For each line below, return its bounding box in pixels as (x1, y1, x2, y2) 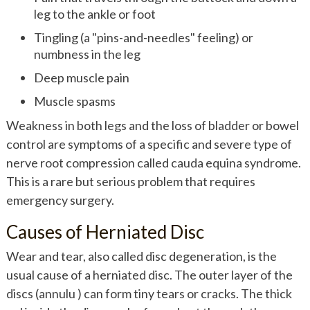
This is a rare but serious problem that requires (6, 173, 255, 189)
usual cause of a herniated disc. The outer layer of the (6, 266, 293, 282)
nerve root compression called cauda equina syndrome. (6, 154, 301, 170)
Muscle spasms (33, 93, 116, 109)
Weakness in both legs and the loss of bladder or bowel (6, 117, 299, 133)
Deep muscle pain (33, 69, 129, 85)
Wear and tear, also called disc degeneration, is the (6, 248, 277, 264)
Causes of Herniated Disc (6, 220, 204, 243)
